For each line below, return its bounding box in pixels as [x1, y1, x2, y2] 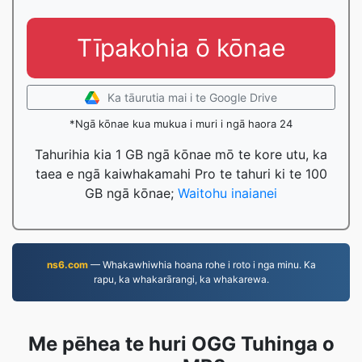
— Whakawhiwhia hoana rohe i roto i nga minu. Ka [87, 259, 316, 271]
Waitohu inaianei [178, 185, 277, 201]
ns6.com [46, 259, 88, 271]
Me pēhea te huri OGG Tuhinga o [27, 332, 335, 356]
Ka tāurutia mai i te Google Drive [107, 90, 277, 104]
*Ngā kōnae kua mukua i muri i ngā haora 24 [69, 117, 293, 130]
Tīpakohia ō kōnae [77, 33, 285, 62]
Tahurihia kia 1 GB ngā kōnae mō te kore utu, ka [35, 146, 327, 162]
